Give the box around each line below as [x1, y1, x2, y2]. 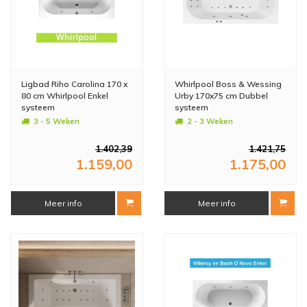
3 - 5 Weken [34, 116, 79, 126]
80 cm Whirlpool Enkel [21, 90, 108, 101]
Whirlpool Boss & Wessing [175, 78, 282, 89]
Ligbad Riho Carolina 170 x [21, 78, 127, 89]
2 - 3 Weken [187, 116, 233, 126]
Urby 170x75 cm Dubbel [175, 90, 268, 101]
